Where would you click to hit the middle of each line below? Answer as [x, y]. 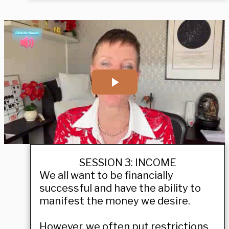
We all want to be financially [106, 175]
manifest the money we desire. [115, 201]
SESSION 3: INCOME [128, 162]
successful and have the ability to [120, 188]
